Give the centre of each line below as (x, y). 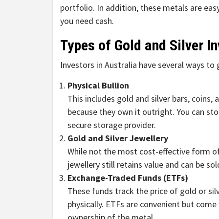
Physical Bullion (98, 86)
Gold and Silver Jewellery (118, 138)
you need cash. (87, 21)
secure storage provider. (112, 125)
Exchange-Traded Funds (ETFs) (128, 178)
